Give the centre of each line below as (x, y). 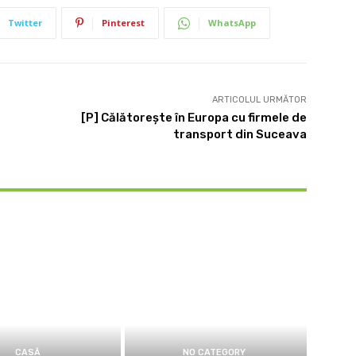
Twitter (25, 23)
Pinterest (123, 23)
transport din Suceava (240, 135)
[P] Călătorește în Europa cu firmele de (193, 118)
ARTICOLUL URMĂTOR (259, 100)
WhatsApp (232, 23)
